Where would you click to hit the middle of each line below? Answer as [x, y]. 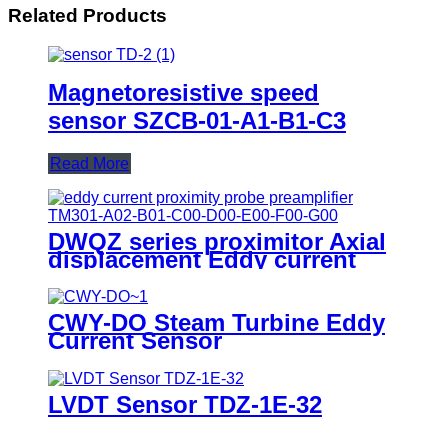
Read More [89, 163]
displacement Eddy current [202, 259]
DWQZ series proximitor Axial [217, 241]
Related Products [87, 15]
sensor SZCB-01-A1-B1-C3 [197, 120]
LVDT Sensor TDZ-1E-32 [185, 405]
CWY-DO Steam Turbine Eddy [216, 323]
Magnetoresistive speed [183, 92]
